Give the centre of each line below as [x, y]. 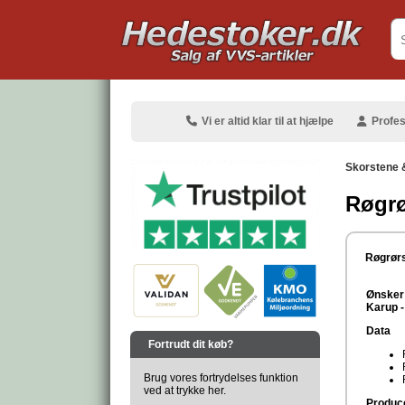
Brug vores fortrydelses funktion [221, 378]
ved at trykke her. [185, 391]
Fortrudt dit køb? [191, 344]
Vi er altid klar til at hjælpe [266, 121]
